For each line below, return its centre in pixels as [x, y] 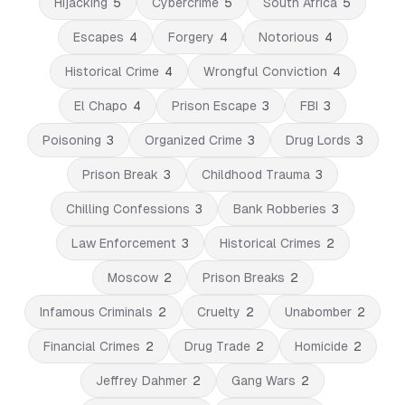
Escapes [98, 37]
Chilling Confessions [128, 209]
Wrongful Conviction [265, 71]
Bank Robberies [280, 209]
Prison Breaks [243, 278]
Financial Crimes [92, 346]
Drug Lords [318, 140]
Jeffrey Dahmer [141, 381]
